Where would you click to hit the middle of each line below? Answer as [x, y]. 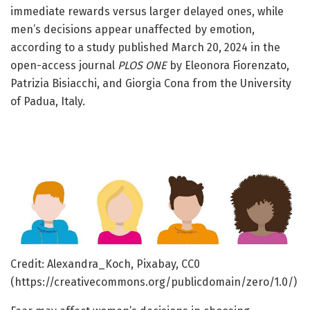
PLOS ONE [142, 66]
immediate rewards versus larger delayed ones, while [147, 12]
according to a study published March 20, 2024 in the [145, 48]
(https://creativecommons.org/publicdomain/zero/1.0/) [154, 282]
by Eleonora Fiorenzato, [228, 66]
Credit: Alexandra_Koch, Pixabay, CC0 [105, 264]
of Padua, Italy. [48, 102]
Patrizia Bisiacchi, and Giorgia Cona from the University [151, 84]
